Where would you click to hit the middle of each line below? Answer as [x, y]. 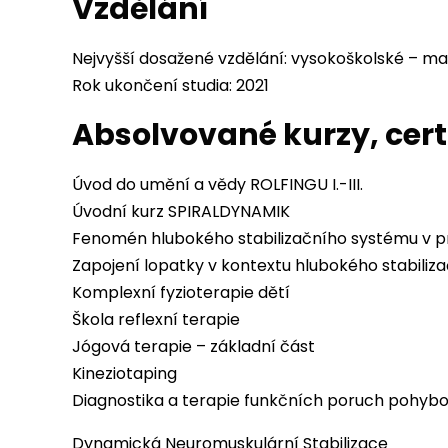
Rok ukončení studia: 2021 [170, 85]
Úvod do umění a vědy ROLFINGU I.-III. [217, 184]
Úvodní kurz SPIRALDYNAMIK [181, 211]
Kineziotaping [124, 373]
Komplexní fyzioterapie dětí [181, 292]
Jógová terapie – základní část [193, 346]
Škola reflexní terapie [156, 319]
